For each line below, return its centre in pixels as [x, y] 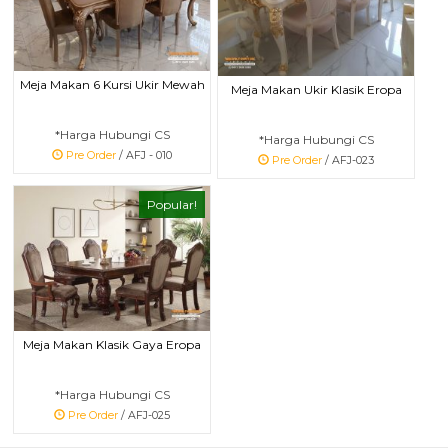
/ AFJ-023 [348, 161]
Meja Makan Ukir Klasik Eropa [316, 90]
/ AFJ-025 [144, 415]
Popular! [172, 205]
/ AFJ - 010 [144, 155]
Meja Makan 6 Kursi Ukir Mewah [112, 84]
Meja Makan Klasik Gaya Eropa [112, 344]
